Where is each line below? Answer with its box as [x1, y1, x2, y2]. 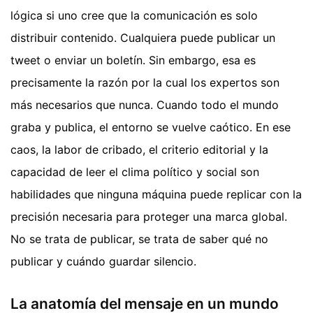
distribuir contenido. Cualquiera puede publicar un [10, 30, 275, 45]
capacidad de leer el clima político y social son [10, 164, 259, 179]
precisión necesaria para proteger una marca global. [10, 209, 287, 224]
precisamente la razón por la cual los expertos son [10, 75, 279, 89]
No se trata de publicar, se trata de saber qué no [10, 231, 268, 246]
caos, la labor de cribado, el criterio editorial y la [10, 142, 268, 156]
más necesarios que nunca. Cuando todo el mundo [10, 97, 279, 112]
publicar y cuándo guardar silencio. [10, 254, 196, 268]
